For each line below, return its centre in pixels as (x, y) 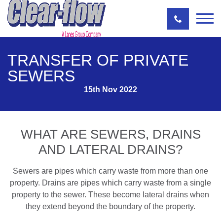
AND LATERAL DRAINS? (110, 149)
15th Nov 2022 (110, 90)
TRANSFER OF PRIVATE (98, 60)
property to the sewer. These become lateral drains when (110, 195)
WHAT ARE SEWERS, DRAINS (110, 134)
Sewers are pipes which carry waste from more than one (110, 171)
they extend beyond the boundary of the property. (110, 206)
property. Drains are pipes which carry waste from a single (110, 183)
